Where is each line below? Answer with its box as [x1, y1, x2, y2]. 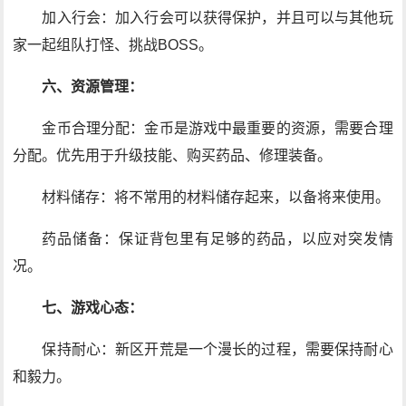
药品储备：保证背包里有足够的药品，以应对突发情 [42, 231, 393, 246]
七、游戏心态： [42, 300, 144, 315]
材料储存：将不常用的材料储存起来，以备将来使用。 [42, 189, 391, 205]
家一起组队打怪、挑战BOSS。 [13, 37, 214, 53]
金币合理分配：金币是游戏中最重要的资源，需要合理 [42, 121, 393, 136]
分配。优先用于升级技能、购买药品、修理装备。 [13, 148, 333, 163]
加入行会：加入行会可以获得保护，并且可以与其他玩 [42, 10, 393, 25]
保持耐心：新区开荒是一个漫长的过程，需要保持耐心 [42, 342, 393, 357]
